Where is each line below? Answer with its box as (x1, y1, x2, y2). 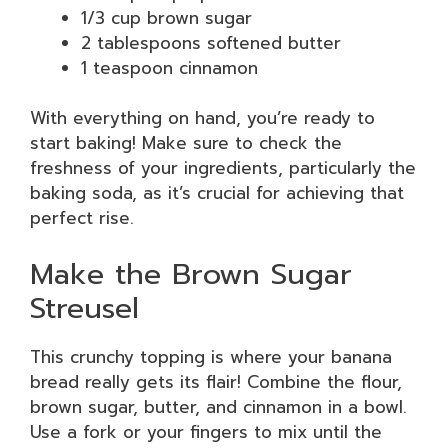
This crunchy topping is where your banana (30, 343, 392, 370)
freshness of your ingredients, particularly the (30, 155, 416, 181)
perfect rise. (30, 205, 134, 231)
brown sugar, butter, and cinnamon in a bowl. (30, 393, 407, 420)
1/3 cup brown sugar (81, 4, 252, 31)
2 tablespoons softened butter (81, 29, 341, 56)
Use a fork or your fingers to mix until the (30, 418, 382, 445)
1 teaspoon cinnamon (81, 54, 258, 81)
